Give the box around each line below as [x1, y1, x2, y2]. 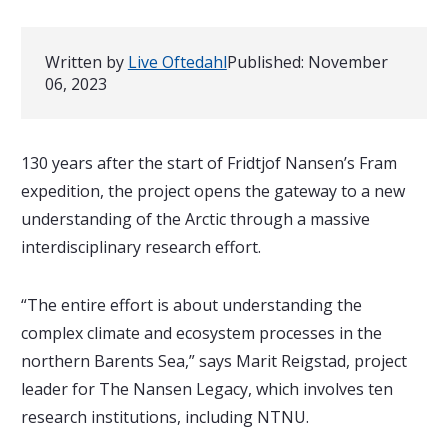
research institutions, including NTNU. [20, 406, 309, 428]
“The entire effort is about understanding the [20, 294, 362, 316]
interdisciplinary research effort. [20, 236, 261, 258]
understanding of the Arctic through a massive [20, 208, 370, 230]
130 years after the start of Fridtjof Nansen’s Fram [20, 152, 397, 174]
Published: [226, 51, 308, 73]
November [307, 51, 388, 73]
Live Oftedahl [127, 51, 227, 73]
